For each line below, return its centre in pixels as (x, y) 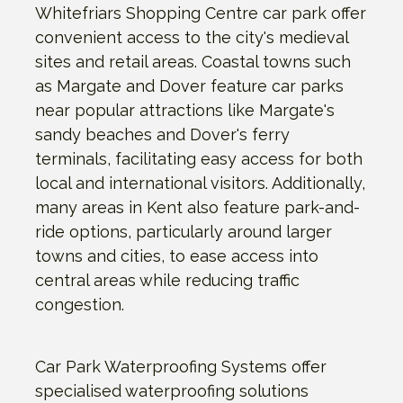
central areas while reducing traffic (167, 280)
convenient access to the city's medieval (192, 37)
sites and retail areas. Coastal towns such (193, 61)
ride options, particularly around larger (184, 231)
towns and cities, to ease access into (177, 255)
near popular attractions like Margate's (185, 110)
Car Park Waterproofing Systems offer (181, 366)
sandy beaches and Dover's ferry (162, 134)
